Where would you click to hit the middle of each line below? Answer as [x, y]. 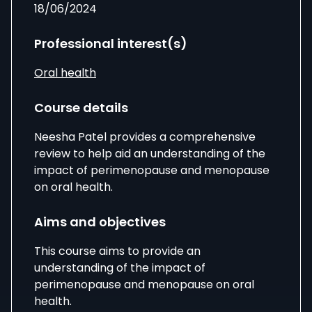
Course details [81, 108]
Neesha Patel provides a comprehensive [145, 137]
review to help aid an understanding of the [150, 154]
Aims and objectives [100, 222]
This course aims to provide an [117, 251]
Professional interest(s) [111, 44]
